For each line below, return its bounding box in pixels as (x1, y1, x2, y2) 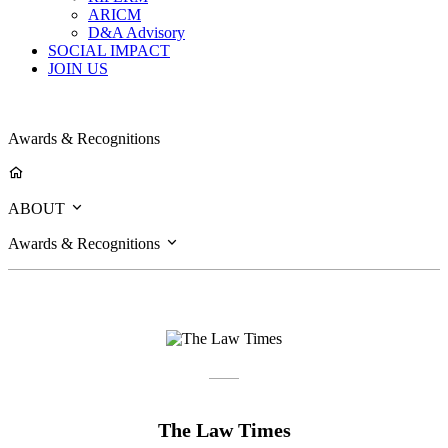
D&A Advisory (88, 23, 185, 41)
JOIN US (48, 59, 108, 77)
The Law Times (157, 418, 291, 441)
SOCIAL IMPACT (48, 41, 170, 59)
